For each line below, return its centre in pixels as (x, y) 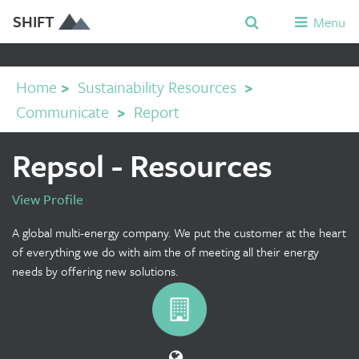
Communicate (63, 112)
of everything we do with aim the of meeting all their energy (165, 252)
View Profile (48, 199)
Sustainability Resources (157, 87)
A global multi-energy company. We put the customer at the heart (179, 232)
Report (155, 112)
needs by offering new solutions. (95, 271)
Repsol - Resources (142, 165)
